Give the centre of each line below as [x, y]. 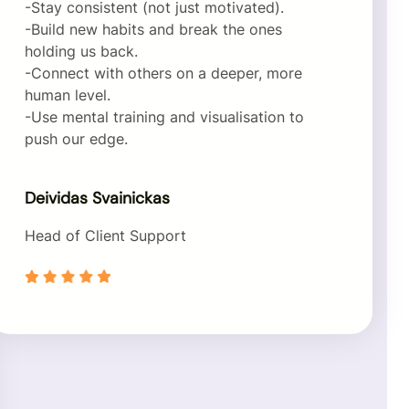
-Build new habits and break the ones [153, 29]
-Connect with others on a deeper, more [163, 73]
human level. [67, 94]
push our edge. [76, 138]
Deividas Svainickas [97, 197]
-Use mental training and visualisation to [164, 116]
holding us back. [81, 51]
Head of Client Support [105, 235]
